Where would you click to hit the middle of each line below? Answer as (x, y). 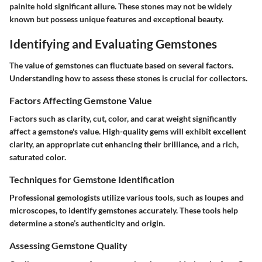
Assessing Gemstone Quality (68, 246)
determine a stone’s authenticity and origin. (87, 223)
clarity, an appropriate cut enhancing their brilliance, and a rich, (124, 144)
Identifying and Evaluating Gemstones (113, 43)
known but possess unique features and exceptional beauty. (116, 19)
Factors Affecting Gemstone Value (81, 100)
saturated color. (38, 157)
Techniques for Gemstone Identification (92, 180)
